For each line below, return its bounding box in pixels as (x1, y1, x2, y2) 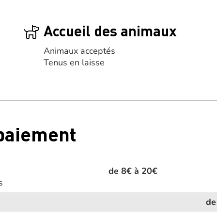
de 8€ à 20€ (108, 165, 157, 177)
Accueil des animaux (43, 21, 177, 40)
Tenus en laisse (43, 57, 105, 68)
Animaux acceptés (43, 45, 115, 57)
